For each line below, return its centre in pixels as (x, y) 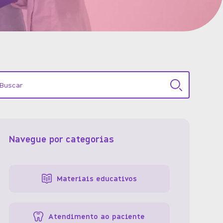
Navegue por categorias (61, 139)
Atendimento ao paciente (97, 217)
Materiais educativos (97, 179)
